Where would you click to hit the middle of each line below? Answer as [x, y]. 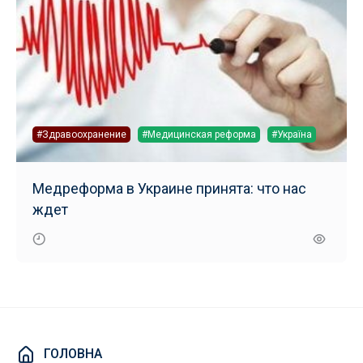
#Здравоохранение [81, 134]
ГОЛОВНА [73, 353]
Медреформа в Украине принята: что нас [169, 188]
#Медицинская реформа [199, 134]
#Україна [292, 134]
